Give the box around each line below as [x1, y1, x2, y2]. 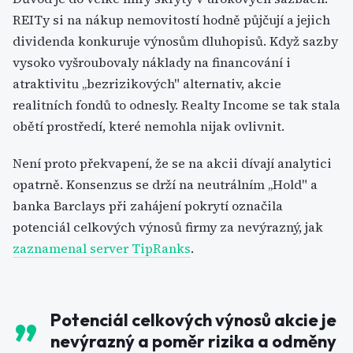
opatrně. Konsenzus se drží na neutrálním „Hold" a [13, 176, 318, 193]
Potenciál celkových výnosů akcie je [50, 309, 336, 331]
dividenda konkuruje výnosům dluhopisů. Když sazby [13, 32, 338, 50]
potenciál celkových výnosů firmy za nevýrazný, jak [13, 218, 323, 236]
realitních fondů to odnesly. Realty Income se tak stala [13, 96, 340, 113]
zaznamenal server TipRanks [13, 240, 191, 257]
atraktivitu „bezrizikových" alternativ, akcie [13, 75, 281, 92]
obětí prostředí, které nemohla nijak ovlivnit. [13, 117, 284, 135]
